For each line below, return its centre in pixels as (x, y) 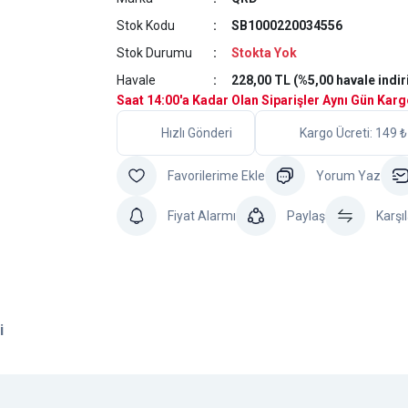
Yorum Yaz (348, 176)
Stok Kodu (146, 25)
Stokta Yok (264, 53)
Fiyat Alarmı (202, 216)
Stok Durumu (154, 53)
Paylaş (306, 216)
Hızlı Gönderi (197, 133)
